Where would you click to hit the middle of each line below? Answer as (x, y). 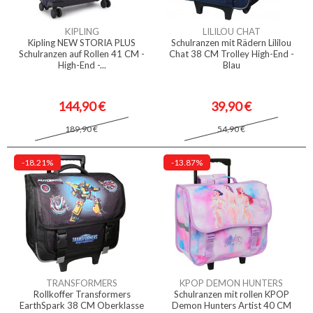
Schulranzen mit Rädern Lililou (231, 43)
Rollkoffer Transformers (82, 294)
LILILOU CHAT (231, 31)
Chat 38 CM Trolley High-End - (231, 54)
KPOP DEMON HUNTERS (231, 283)
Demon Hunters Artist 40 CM (231, 305)
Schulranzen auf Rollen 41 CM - (82, 54)
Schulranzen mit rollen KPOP (231, 294)
